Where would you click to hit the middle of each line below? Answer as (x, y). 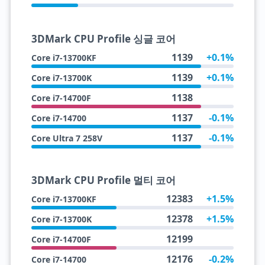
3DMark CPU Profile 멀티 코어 (103, 180)
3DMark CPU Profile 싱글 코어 (103, 39)
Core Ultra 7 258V (67, 138)
